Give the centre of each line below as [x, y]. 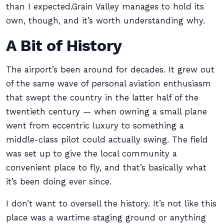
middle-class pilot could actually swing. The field [107, 140]
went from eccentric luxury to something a [95, 126]
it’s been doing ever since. [59, 182]
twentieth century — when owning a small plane [106, 112]
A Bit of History [64, 45]
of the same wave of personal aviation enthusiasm [108, 84]
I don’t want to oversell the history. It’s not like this [111, 204]
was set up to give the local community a [91, 154]
